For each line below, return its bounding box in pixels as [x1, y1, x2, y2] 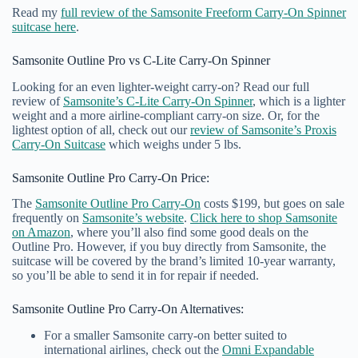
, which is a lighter [253, 93, 345, 108]
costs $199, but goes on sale [201, 197, 344, 211]
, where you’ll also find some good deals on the [70, 225, 308, 240]
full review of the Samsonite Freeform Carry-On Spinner [61, 5, 346, 19]
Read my [12, 5, 61, 19]
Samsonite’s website [82, 211, 184, 225]
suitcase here [12, 19, 76, 34]
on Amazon [12, 225, 70, 240]
